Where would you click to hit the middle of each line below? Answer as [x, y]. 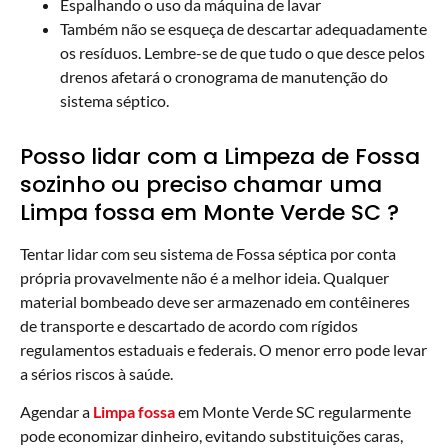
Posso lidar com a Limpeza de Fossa [220, 156]
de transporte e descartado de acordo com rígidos [189, 325]
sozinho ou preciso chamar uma [201, 184]
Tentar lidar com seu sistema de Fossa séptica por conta [208, 253]
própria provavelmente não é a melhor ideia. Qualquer [204, 277]
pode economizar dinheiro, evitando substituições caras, [211, 436]
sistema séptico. [114, 100]
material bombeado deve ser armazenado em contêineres [215, 301]
